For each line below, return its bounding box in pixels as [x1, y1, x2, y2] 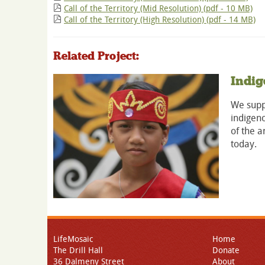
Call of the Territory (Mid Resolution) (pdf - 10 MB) [64, 2, 253, 14]
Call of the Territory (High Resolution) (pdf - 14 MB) [64, 14, 256, 25]
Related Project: [53, 49, 139, 63]
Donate [212, 244, 240, 256]
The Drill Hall [53, 244, 103, 256]
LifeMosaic [53, 232, 93, 244]
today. [231, 137, 257, 150]
